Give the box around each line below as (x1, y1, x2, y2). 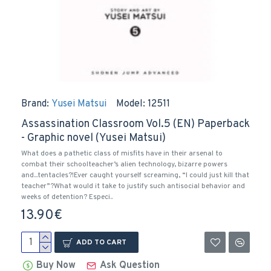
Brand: (21, 98, 49, 110)
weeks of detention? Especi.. (21, 192, 113, 202)
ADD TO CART (76, 237, 126, 247)
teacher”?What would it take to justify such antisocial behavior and (21, 181, 245, 191)
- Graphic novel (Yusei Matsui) (21, 131, 166, 145)
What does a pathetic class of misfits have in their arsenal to (21, 149, 223, 158)
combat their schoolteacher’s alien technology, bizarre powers (21, 160, 227, 169)
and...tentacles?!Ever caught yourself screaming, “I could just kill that (21, 171, 249, 180)
